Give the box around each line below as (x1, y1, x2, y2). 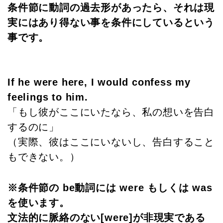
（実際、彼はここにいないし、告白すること (7, 136, 215, 148)
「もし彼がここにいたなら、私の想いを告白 (7, 107, 215, 118)
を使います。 (7, 197, 70, 209)
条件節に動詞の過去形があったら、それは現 (7, 2, 215, 13)
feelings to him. (7, 92, 88, 103)
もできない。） (7, 151, 80, 163)
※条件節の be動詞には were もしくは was (7, 182, 213, 194)
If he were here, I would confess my (7, 77, 191, 88)
